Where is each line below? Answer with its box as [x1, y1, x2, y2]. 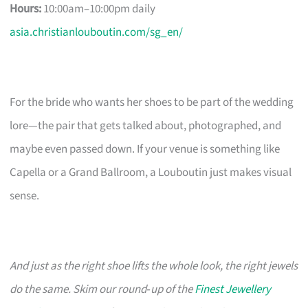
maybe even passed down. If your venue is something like [10, 140, 280, 157]
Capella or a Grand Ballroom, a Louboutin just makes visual [10, 164, 292, 181]
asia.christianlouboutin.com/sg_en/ [10, 23, 184, 41]
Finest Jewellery [195, 280, 272, 298]
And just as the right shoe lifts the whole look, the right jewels [10, 257, 298, 274]
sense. [10, 187, 40, 204]
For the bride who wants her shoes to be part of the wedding [10, 93, 294, 111]
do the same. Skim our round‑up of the [10, 280, 195, 298]
